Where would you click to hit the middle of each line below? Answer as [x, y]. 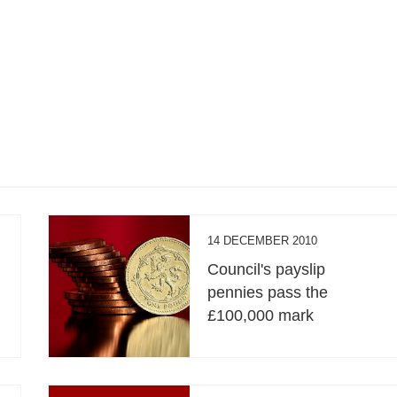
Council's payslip [267, 269]
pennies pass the [268, 292]
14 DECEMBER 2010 [263, 240]
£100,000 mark [261, 315]
